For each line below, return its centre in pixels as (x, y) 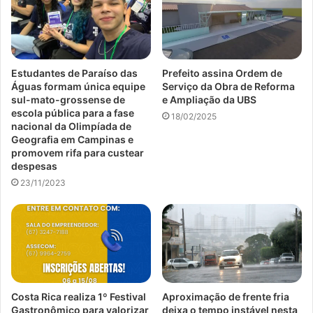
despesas (34, 166)
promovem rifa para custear (78, 153)
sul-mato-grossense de (68, 100)
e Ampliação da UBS (209, 100)
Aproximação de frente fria (226, 296)
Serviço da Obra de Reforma (228, 87)
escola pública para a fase (73, 113)
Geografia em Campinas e (72, 140)
